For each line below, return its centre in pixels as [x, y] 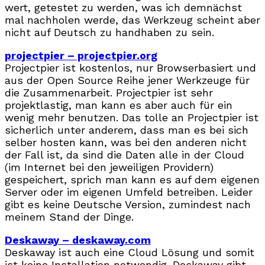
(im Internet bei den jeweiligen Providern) [109, 167]
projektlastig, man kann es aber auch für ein [119, 105]
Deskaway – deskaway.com [78, 240]
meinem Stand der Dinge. [69, 216]
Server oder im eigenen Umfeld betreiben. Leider [129, 192]
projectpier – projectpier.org [81, 55]
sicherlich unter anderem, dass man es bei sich [127, 130]
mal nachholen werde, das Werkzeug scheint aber [132, 20]
